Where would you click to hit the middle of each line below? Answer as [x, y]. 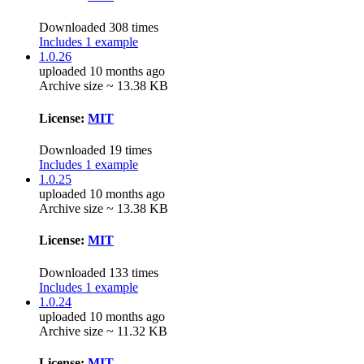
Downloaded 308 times [99, 28]
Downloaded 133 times [99, 272]
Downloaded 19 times [95, 149]
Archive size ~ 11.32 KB [103, 331]
